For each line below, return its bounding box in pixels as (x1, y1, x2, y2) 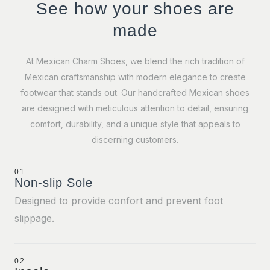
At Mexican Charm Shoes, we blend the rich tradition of (25, 55, 245, 66)
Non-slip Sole (14, 175, 93, 189)
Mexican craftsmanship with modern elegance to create (24, 71, 246, 82)
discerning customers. (92, 134, 178, 145)
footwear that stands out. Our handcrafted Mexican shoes (20, 87, 250, 98)
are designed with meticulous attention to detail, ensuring (22, 102, 248, 113)
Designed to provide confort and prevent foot (14, 194, 223, 207)
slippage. (14, 212, 54, 224)
